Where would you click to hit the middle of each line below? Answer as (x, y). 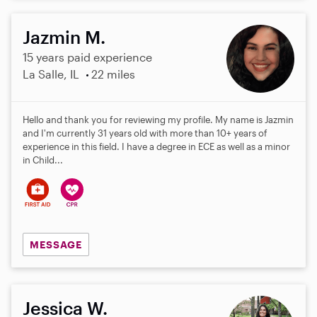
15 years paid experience (87, 57)
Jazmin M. (64, 36)
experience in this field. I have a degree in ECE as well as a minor (156, 146)
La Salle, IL (51, 74)
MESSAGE (56, 244)
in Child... (43, 160)
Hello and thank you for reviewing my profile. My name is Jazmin (158, 119)
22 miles (113, 74)
